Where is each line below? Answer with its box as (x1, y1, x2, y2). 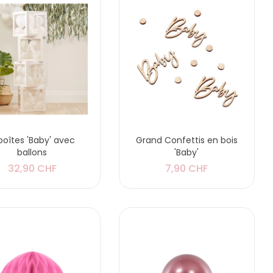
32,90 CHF (7, 161, 57, 175)
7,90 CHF (165, 161, 208, 175)
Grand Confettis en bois (135, 133, 238, 146)
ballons (17, 146, 48, 158)
